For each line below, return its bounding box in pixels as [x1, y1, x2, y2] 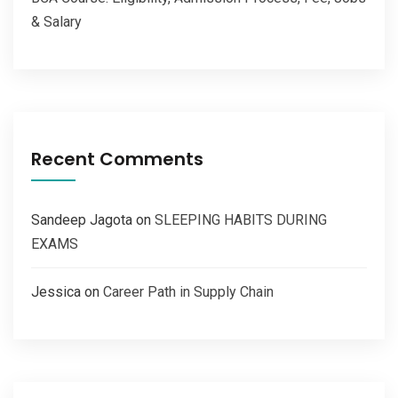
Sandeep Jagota [31, 211, 132, 229]
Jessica [31, 283, 81, 301]
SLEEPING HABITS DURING [155, 211, 327, 229]
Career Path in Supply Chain [103, 283, 274, 301]
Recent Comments [31, 147, 203, 172]
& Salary [31, 13, 82, 31]
